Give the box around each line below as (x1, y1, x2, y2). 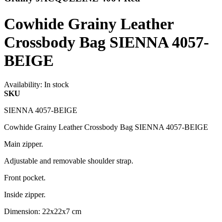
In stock (44, 80, 69, 89)
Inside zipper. (4, 190, 46, 199)
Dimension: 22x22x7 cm (4, 207, 81, 216)
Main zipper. (4, 140, 43, 149)
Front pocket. (4, 173, 46, 182)
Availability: (4, 80, 42, 89)
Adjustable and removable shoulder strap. (4, 157, 133, 166)
